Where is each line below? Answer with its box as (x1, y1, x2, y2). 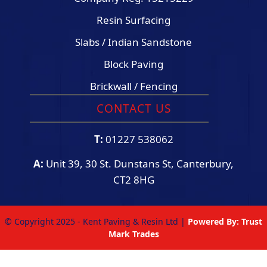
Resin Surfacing (97, 13, 170, 27)
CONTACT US (96, 101, 171, 117)
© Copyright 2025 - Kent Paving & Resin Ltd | (5, 216, 188, 228)
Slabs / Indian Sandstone (75, 35, 192, 49)
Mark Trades (108, 228, 159, 240)
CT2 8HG (113, 173, 154, 187)
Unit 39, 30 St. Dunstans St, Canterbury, (46, 157, 234, 171)
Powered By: (188, 216, 241, 228)
